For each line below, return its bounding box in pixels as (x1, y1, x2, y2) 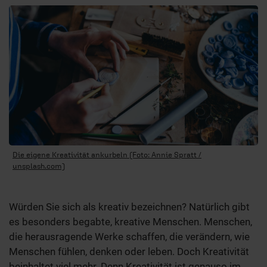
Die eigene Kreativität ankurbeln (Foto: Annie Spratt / (13, 150, 201, 159)
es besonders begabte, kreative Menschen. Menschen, (9, 215, 252, 228)
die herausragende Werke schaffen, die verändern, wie (9, 230, 250, 243)
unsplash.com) (13, 161, 65, 170)
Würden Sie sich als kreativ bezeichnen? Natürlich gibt (9, 200, 250, 213)
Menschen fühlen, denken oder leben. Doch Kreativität (9, 245, 249, 257)
